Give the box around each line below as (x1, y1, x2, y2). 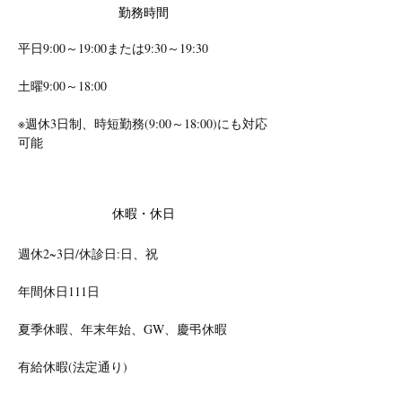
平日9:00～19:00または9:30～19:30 (18, 39, 208, 57)
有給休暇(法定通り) (18, 358, 127, 375)
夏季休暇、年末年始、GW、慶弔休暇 (18, 320, 227, 337)
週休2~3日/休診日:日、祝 (18, 245, 158, 262)
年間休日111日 (18, 283, 100, 300)
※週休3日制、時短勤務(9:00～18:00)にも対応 (18, 115, 267, 132)
